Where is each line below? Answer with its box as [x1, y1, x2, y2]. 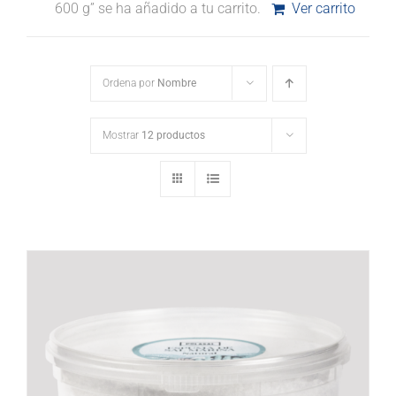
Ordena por [102, 77, 157, 90]
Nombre [156, 77, 196, 90]
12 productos [141, 129, 205, 142]
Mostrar [102, 129, 141, 142]
